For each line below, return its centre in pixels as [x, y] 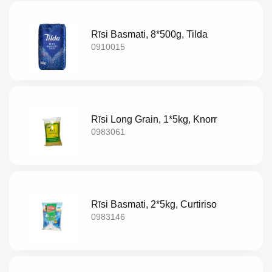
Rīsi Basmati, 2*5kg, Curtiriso [154, 205]
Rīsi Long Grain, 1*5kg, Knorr [154, 120]
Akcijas [26, 12]
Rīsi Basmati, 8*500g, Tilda [150, 35]
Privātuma [35, 129]
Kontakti [29, 100]
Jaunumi [30, 41]
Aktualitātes [39, 70]
